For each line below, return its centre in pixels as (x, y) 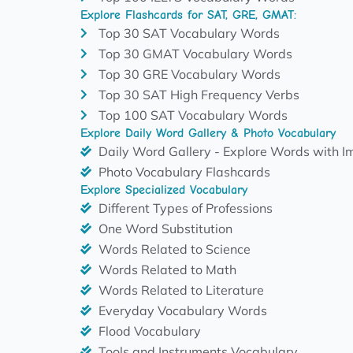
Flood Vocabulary (149, 331)
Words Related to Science (174, 249)
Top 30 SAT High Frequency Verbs (199, 94)
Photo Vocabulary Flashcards (184, 171)
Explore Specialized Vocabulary (164, 190)
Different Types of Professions (185, 208)
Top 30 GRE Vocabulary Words (189, 74)
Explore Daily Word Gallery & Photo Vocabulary (208, 133)
